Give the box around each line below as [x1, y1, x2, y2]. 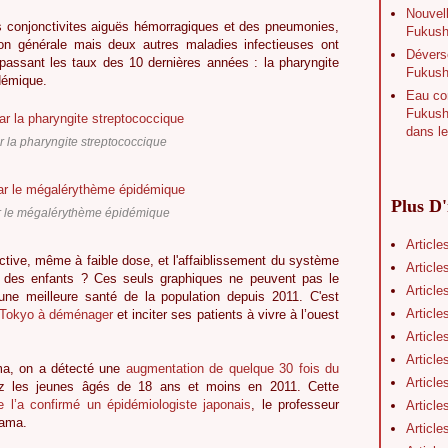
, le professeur [251, 397, 340, 413]
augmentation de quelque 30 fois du [125, 361, 339, 377]
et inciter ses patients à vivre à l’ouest [113, 307, 340, 323]
